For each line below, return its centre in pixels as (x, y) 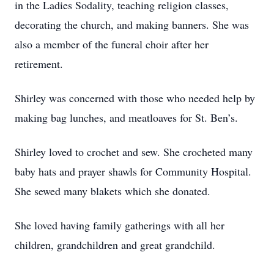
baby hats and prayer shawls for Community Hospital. (133, 171)
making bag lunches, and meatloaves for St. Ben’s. (126, 117)
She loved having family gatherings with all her (120, 225)
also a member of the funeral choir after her (112, 44)
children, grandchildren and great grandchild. (115, 245)
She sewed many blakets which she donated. (113, 191)
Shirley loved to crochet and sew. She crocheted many (134, 152)
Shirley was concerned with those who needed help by (135, 98)
